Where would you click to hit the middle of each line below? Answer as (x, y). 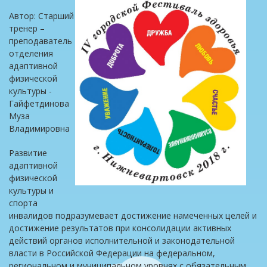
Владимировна (41, 128)
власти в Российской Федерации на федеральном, (112, 253)
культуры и (31, 190)
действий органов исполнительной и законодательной (122, 240)
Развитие (28, 153)
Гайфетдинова (39, 103)
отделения (31, 53)
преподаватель (41, 41)
